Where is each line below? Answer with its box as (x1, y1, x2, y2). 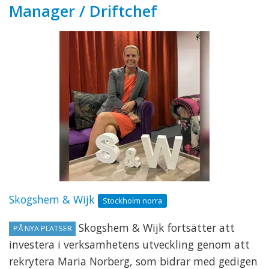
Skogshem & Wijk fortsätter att (76, 220, 235, 235)
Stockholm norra (103, 195, 162, 207)
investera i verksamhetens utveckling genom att (9, 237, 250, 252)
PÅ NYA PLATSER (13, 223, 72, 234)
